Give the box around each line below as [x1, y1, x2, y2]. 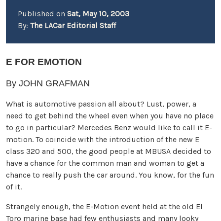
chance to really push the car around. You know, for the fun [6, 170, 214, 180]
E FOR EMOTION [6, 57, 82, 67]
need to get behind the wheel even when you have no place [6, 111, 214, 120]
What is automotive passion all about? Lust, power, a [6, 99, 196, 109]
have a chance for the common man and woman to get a [6, 158, 204, 168]
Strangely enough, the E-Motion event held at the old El [6, 202, 203, 211]
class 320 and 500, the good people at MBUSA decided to [6, 147, 211, 156]
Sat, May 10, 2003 [67, 9, 129, 18]
